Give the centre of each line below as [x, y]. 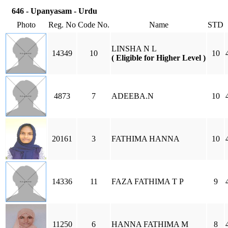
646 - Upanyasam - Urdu [54, 11]
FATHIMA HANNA [146, 139]
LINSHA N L [134, 49]
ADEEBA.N [133, 96]
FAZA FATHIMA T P [148, 181]
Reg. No [62, 25]
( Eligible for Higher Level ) [159, 58]
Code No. [94, 25]
